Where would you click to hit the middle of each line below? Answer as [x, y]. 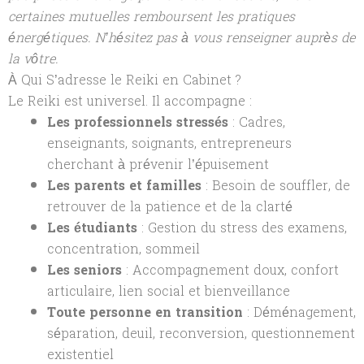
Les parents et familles [124, 185]
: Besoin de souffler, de [276, 185]
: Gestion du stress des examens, [242, 227]
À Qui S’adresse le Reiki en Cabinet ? [125, 80]
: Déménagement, [299, 312]
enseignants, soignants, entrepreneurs [169, 143]
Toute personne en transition [145, 312]
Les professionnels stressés [138, 122]
